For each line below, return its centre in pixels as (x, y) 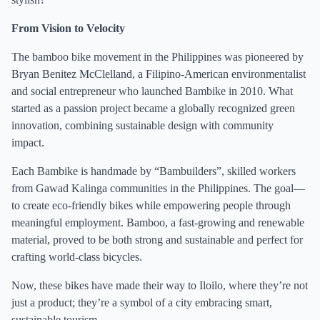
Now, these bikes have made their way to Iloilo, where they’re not (160, 285)
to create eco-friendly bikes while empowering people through (151, 205)
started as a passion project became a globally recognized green (153, 108)
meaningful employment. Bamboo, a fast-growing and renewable (158, 222)
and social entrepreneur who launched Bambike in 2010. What (152, 91)
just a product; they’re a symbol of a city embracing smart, (142, 302)
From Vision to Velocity (68, 28)
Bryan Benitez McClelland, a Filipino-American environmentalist (159, 74)
